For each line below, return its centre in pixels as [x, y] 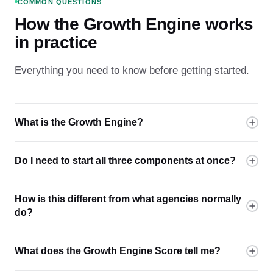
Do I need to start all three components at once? [125, 160]
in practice [56, 42]
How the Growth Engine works [134, 24]
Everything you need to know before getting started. [132, 70]
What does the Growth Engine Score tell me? [118, 250]
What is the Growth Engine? [79, 122]
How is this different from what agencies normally [128, 199]
